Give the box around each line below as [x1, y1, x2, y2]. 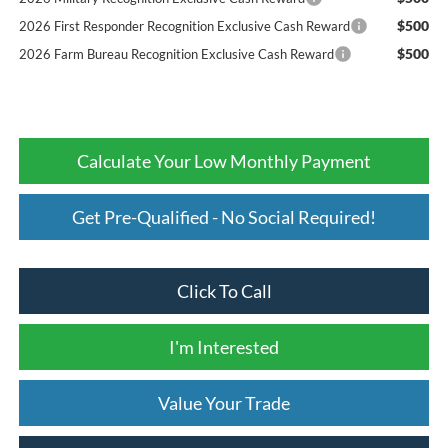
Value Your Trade [158, 392, 290, 415]
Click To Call [176, 280, 272, 303]
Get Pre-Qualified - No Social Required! [72, 206, 376, 229]
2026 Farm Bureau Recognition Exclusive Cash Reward [18, 46, 334, 63]
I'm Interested [169, 336, 279, 359]
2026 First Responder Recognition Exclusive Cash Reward [18, 18, 350, 35]
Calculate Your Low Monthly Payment [77, 150, 371, 173]
